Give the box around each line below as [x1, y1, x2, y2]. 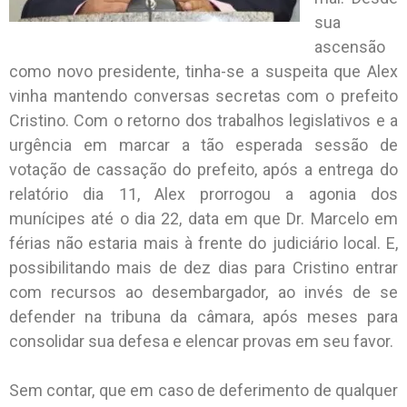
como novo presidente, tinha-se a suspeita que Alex [9, 61, 398, 81]
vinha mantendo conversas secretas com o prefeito [9, 85, 398, 105]
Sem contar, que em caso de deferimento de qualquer [9, 380, 398, 400]
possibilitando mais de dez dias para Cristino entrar [9, 257, 398, 277]
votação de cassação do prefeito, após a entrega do [9, 159, 398, 179]
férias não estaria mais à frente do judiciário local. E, [9, 233, 398, 253]
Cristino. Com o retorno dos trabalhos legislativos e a [9, 110, 398, 130]
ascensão [314, 36, 385, 56]
